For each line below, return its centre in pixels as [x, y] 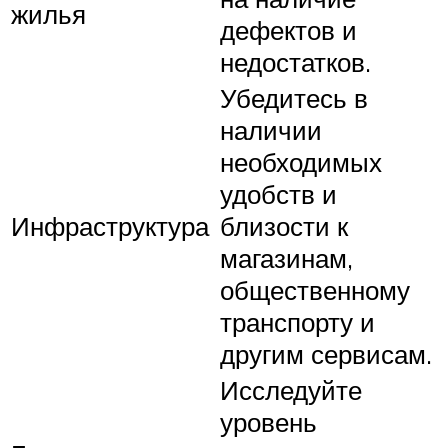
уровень [268, 421]
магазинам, [286, 257]
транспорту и [297, 321]
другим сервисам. [326, 353]
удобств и [278, 193]
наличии [271, 129]
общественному [315, 289]
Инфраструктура [110, 225]
